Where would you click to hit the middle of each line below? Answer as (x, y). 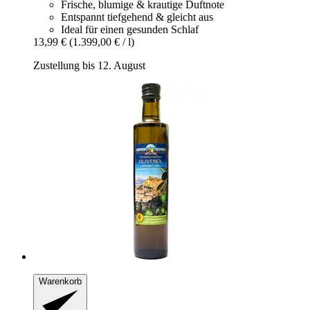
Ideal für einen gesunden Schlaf (130, 29)
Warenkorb (60, 281)
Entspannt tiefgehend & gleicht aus (137, 17)
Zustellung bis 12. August (89, 65)
